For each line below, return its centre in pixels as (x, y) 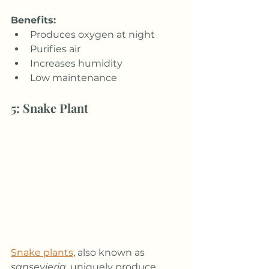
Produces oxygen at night (92, 34)
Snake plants (42, 252)
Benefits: (33, 20)
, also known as (110, 252)
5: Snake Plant (50, 107)
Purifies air (55, 49)
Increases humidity (76, 63)
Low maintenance (74, 77)
